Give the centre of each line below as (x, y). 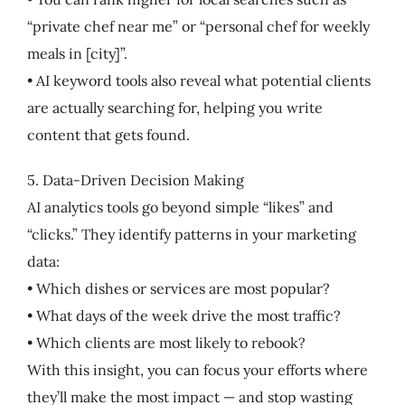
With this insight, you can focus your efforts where (197, 369)
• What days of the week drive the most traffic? (184, 315)
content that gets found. (108, 134)
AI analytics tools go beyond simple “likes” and (180, 207)
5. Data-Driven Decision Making (135, 179)
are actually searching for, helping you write (174, 107)
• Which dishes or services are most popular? (178, 288)
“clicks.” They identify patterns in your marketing (191, 234)
